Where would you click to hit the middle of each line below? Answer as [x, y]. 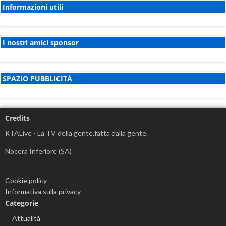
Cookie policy [26, 180]
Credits [17, 118]
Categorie [22, 203]
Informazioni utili [33, 7]
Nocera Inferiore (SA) [38, 151]
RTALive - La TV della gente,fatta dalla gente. [76, 133]
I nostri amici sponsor [41, 43]
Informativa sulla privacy [43, 191]
